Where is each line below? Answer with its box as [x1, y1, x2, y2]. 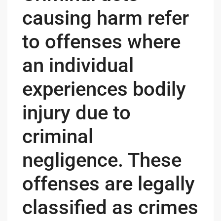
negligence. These [22, 148, 182, 172]
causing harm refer [22, 6, 189, 30]
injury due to [22, 101, 131, 124]
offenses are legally [22, 172, 195, 195]
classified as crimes [22, 195, 198, 219]
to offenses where [22, 30, 181, 53]
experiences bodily [22, 77, 186, 101]
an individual [22, 53, 134, 77]
